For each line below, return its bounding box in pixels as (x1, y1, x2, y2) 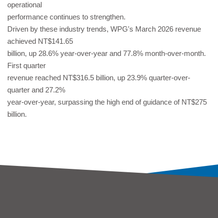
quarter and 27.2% (7, 86, 65, 94)
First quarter (7, 61, 46, 70)
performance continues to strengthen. (7, 13, 126, 21)
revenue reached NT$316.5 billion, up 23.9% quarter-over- (7, 73, 190, 82)
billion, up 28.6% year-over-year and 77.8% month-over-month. (7, 49, 206, 57)
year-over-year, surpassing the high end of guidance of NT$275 (7, 98, 207, 106)
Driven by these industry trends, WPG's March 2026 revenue (7, 25, 201, 33)
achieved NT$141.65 (7, 37, 73, 45)
